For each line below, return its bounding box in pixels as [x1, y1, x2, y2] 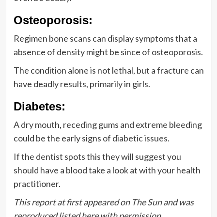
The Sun [131, 196, 162, 207]
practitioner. [13, 178, 61, 189]
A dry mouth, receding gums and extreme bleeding [13, 119, 202, 130]
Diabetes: [13, 99, 65, 113]
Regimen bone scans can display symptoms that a [13, 32, 197, 44]
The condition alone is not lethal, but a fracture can [13, 64, 204, 76]
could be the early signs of [13, 132, 112, 143]
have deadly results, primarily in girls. [13, 78, 150, 89]
